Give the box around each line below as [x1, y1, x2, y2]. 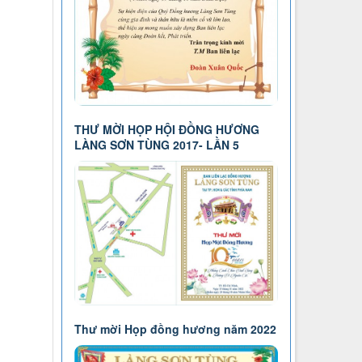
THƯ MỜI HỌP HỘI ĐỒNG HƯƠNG [74, 121, 259, 138]
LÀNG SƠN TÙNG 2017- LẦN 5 [74, 137, 239, 154]
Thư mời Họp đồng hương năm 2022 [74, 321, 276, 338]
